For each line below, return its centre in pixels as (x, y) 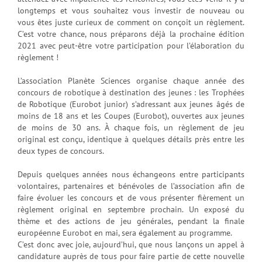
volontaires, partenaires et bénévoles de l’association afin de (131, 186)
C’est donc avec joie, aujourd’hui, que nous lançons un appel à (131, 245)
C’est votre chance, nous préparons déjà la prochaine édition (131, 34)
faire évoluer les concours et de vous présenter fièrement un (131, 198)
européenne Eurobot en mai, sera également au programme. (125, 233)
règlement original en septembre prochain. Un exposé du (131, 210)
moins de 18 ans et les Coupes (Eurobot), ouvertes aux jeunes (131, 116)
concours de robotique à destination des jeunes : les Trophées (131, 93)
